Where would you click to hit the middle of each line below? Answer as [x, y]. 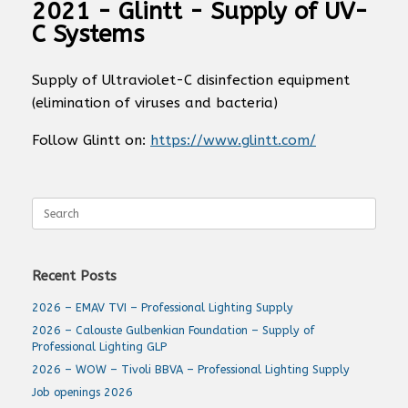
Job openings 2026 [82, 392]
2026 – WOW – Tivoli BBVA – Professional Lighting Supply [191, 369]
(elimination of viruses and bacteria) [155, 103]
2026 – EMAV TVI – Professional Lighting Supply [163, 307]
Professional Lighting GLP [99, 347]
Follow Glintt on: [91, 140]
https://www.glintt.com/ [233, 140]
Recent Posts [74, 276]
